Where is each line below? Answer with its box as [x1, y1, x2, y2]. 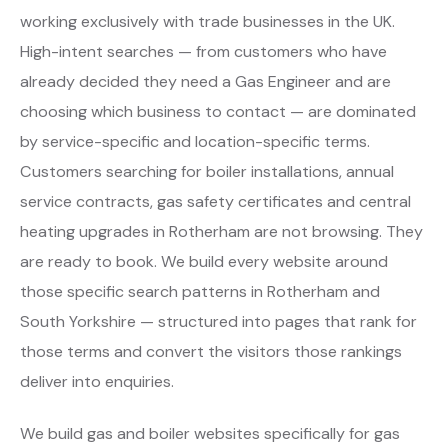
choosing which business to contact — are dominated [20, 101, 416, 123]
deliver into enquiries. [20, 371, 174, 393]
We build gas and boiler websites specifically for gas [20, 423, 400, 445]
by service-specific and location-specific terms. [20, 131, 370, 153]
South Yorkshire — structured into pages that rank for [20, 311, 417, 333]
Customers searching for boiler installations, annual [20, 161, 394, 183]
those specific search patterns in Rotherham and [20, 281, 380, 303]
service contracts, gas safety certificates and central [20, 191, 411, 213]
